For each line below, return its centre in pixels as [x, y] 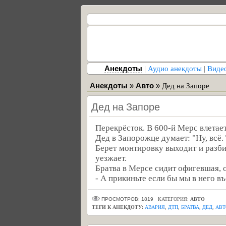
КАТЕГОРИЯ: [174, 199]
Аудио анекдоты [175, 69]
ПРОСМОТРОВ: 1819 [128, 199]
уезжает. [111, 158]
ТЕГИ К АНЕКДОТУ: [118, 207]
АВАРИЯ [155, 207]
